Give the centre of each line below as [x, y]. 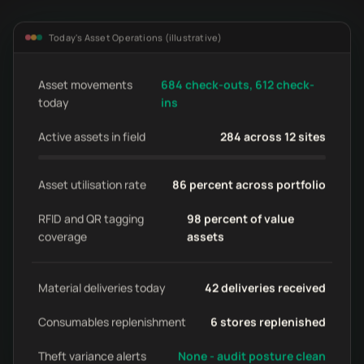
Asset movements [85, 81]
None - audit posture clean [252, 353]
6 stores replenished [268, 318]
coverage [63, 233]
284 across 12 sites [273, 133]
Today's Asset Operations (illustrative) [136, 34]
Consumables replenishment [112, 318]
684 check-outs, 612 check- [238, 81]
